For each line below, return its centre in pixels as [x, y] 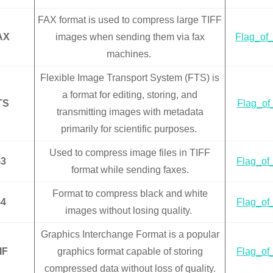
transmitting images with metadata [130, 112]
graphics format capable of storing [130, 252]
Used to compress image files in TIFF [130, 153]
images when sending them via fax [130, 37]
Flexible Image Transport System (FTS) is [130, 78]
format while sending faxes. [130, 170]
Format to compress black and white [130, 194]
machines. [130, 54]
